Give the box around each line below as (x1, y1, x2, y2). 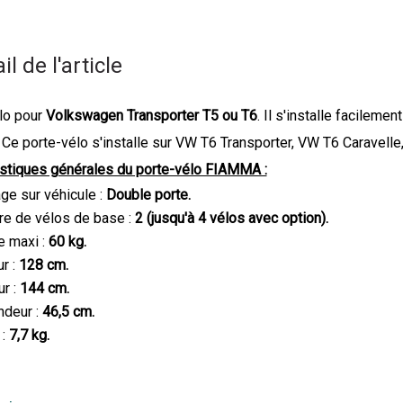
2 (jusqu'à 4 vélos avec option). (134, 210, 336, 228)
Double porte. (105, 186, 191, 204)
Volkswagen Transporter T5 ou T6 (45, 107, 257, 125)
